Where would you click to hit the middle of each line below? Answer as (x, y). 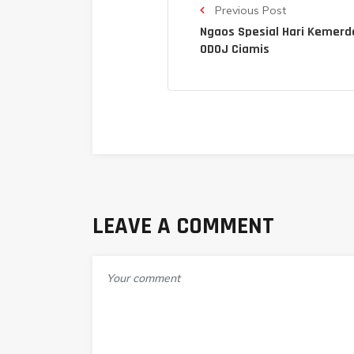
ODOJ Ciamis (235, 49)
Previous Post (249, 10)
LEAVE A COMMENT (183, 226)
